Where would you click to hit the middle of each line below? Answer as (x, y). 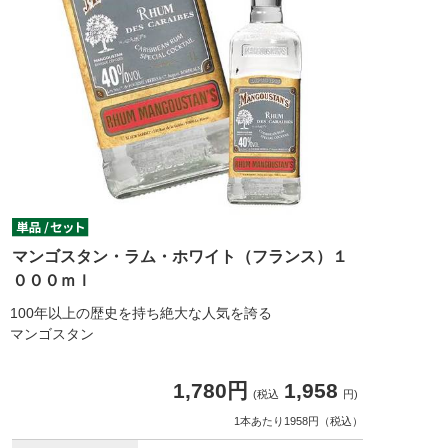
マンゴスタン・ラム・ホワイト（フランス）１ (180, 257)
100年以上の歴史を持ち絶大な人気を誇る (141, 313)
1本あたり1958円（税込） (298, 421)
